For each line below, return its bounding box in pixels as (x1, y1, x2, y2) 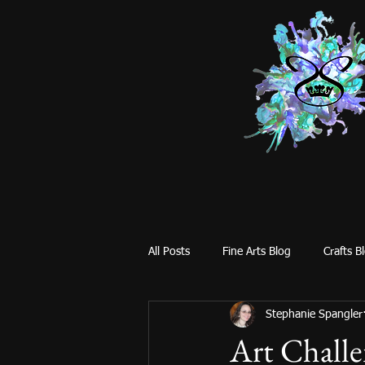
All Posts (148, 245, 190, 257)
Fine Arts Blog (222, 245, 291, 257)
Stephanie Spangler (266, 308, 363, 320)
